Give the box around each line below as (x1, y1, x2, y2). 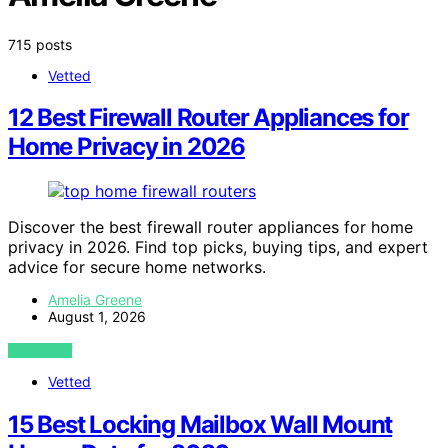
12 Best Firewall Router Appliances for (8, 103, 409, 133)
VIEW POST (8, 343, 73, 359)
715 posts (8, 35, 72, 53)
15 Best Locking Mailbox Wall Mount (8, 410, 393, 440)
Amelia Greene (48, 291, 142, 309)
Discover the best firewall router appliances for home (8, 217, 413, 238)
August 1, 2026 (48, 308, 146, 326)
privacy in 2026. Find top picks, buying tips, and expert (8, 237, 428, 258)
